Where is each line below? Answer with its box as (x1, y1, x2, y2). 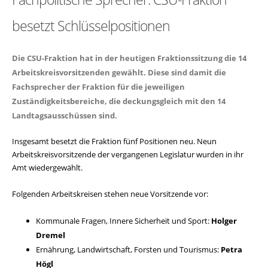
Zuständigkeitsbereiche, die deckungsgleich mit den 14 (12, 96, 226, 106)
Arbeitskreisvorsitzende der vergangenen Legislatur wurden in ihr (12, 149, 243, 160)
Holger (211, 215, 237, 226)
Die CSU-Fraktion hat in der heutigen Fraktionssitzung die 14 (12, 53, 246, 63)
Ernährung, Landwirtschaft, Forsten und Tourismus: (36, 244, 221, 255)
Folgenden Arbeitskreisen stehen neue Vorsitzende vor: (12, 188, 208, 199)
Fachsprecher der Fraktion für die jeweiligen (12, 81, 185, 92)
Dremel (36, 230, 65, 240)
